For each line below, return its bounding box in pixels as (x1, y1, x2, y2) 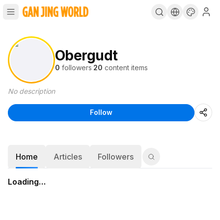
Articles (54, 152, 82, 162)
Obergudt (55, 47, 118, 64)
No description (8, 87, 55, 95)
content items (105, 63, 148, 72)
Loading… (8, 177, 46, 187)
